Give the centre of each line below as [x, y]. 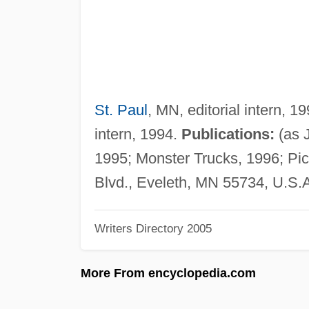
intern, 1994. [138, 134]
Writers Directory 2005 [153, 229]
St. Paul [121, 110]
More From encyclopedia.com [168, 273]
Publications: [228, 134]
